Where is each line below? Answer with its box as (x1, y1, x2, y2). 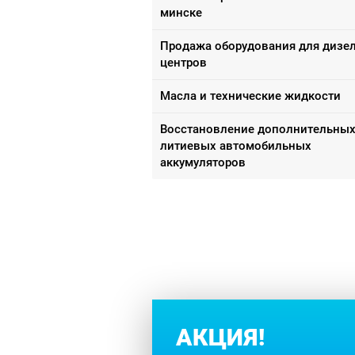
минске (160, 5, 202, 20)
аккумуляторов (160, 155, 246, 170)
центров (160, 55, 207, 70)
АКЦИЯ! (176, 323, 265, 351)
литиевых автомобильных (160, 138, 311, 153)
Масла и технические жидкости (160, 88, 341, 103)
